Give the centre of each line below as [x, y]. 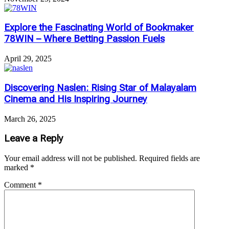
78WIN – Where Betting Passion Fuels [84, 39]
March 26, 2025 [30, 119]
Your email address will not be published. [71, 158]
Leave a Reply [34, 139]
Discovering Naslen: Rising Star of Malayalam [100, 88]
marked [17, 167]
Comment [21, 185]
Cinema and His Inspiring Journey [76, 99]
